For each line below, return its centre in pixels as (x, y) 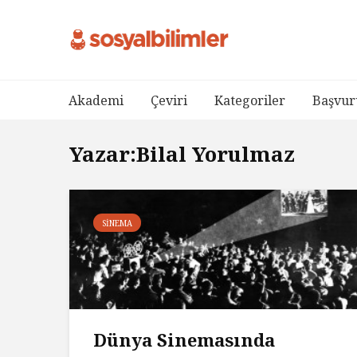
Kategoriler (250, 100)
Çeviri (169, 100)
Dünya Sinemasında (184, 339)
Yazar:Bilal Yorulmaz (182, 154)
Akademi (96, 100)
